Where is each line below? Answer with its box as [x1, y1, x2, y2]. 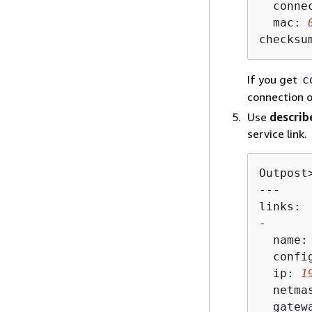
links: [259, 200, 301, 213]
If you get [247, 72, 300, 86]
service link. [247, 127, 307, 141]
